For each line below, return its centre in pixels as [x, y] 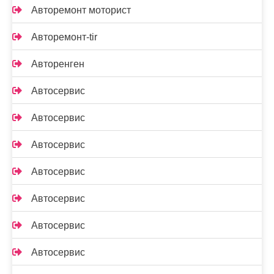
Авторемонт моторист [81, 10]
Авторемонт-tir [64, 37]
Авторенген [58, 64]
